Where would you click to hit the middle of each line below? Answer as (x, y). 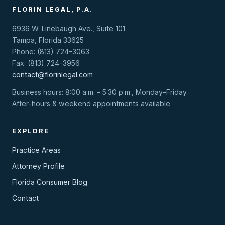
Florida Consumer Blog (50, 182)
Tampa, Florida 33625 (48, 40)
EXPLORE (31, 131)
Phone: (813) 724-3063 (51, 51)
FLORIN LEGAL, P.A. (52, 9)
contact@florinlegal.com (52, 75)
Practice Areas (36, 150)
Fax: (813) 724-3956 (46, 63)
